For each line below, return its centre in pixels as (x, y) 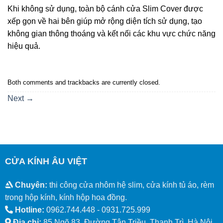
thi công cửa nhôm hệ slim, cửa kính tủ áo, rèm (130, 185)
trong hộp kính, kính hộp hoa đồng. (66, 197)
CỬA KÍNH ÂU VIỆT (46, 161)
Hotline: (28, 210)
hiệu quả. (24, 46)
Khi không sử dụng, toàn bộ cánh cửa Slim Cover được (105, 9)
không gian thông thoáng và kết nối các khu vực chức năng (111, 34)
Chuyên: (30, 185)
